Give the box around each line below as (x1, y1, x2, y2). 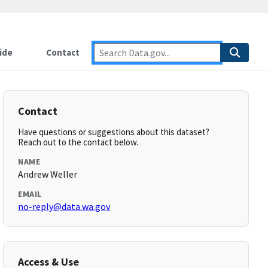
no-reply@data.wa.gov (18, 200, 111, 212)
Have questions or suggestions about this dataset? (18, 126, 210, 138)
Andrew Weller (18, 168, 78, 180)
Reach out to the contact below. (18, 136, 139, 148)
